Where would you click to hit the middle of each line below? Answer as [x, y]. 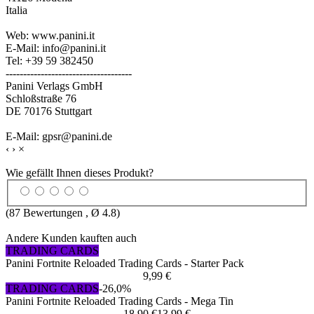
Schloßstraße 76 [41, 98]
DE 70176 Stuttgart [49, 111]
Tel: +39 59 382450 [49, 60]
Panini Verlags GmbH [54, 86]
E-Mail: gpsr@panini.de [59, 136]
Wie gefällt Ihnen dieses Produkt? [80, 172]
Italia [16, 10]
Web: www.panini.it [50, 35]
